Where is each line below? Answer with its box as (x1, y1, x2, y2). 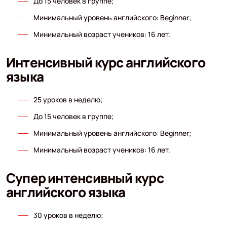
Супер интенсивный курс (6, 168, 164, 187)
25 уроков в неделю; (33, 94, 102, 104)
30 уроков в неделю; (33, 210, 103, 220)
